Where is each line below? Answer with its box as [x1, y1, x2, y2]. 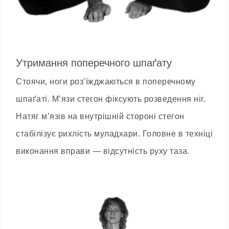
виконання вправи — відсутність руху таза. [16, 146, 190, 155]
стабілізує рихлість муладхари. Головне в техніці [16, 129, 213, 138]
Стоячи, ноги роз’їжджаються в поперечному [16, 77, 196, 86]
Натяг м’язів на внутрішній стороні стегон [16, 111, 185, 121]
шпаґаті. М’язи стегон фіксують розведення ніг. [16, 94, 205, 103]
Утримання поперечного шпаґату [16, 57, 172, 68]
